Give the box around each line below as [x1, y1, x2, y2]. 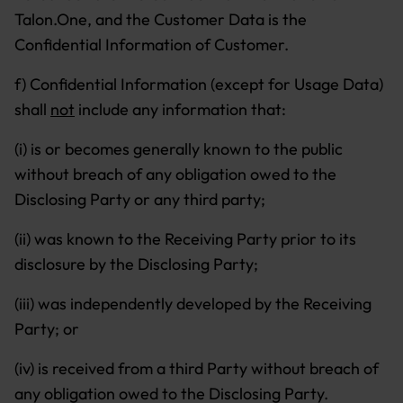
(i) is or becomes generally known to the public [14, 139, 343, 159]
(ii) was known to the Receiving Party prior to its [14, 228, 356, 249]
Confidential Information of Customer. [14, 34, 289, 55]
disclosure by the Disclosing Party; [14, 254, 262, 274]
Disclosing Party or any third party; [14, 189, 269, 210]
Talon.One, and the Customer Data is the [14, 9, 307, 30]
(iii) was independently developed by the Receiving [14, 293, 372, 314]
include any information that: [75, 99, 290, 120]
